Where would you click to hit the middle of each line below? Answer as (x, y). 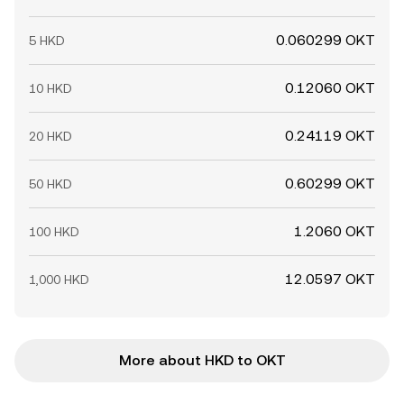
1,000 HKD (59, 280)
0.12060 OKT (330, 88)
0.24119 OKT (330, 136)
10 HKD (50, 88)
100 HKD (54, 232)
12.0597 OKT (330, 279)
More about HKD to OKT (202, 360)
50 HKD (50, 184)
